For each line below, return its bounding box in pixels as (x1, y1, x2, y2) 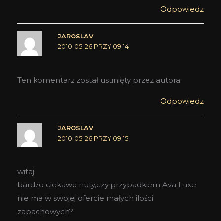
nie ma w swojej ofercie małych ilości (17, 193, 153, 203)
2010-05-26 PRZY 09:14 (57, 43, 129, 51)
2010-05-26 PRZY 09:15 (57, 134, 128, 142)
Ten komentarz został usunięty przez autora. (17, 75, 182, 85)
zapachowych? (17, 207, 73, 217)
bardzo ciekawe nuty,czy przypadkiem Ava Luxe (17, 180, 196, 190)
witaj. (17, 167, 36, 177)
